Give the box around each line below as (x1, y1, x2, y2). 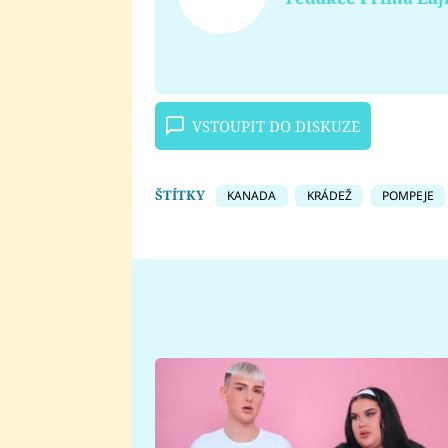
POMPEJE (381, 186, 434, 204)
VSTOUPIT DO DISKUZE (191, 116, 360, 137)
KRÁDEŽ (306, 186, 352, 204)
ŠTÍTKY (154, 185, 205, 204)
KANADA (227, 186, 277, 204)
